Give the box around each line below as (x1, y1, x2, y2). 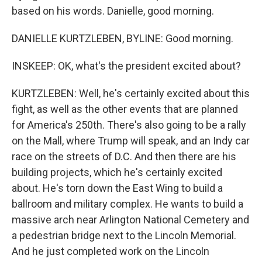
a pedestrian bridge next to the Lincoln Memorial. (12, 229, 236, 242)
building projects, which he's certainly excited (12, 166, 222, 178)
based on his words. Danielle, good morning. (12, 5, 214, 17)
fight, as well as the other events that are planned (12, 103, 238, 115)
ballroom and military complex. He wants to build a (12, 198, 243, 210)
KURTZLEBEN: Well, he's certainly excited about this (12, 87, 250, 99)
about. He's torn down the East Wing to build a (12, 182, 223, 194)
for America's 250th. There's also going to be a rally (12, 119, 246, 131)
